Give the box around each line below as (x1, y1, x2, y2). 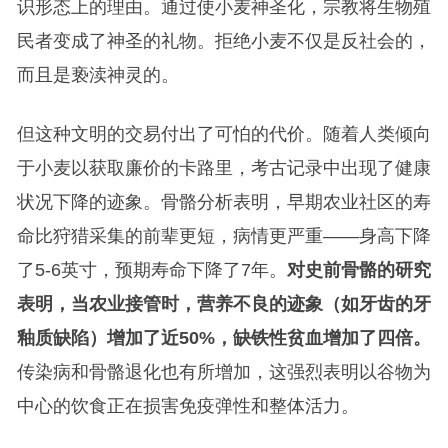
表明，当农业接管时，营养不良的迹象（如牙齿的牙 (16, 294, 431, 314)
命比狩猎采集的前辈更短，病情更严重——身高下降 (16, 226, 431, 246)
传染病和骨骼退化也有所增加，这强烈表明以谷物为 (16, 362, 431, 382)
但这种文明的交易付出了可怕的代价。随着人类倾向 (16, 124, 431, 144)
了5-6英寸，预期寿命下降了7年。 (16, 260, 287, 280)
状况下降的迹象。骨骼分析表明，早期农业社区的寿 (16, 192, 431, 212)
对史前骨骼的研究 (286, 260, 431, 280)
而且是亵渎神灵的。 (16, 65, 179, 85)
